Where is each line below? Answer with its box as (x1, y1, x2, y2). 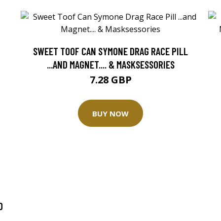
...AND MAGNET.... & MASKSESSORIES (46, 58, 175, 71)
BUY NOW (92, 108, 129, 118)
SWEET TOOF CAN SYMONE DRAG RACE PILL (33, 45, 188, 57)
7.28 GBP (89, 73, 132, 86)
